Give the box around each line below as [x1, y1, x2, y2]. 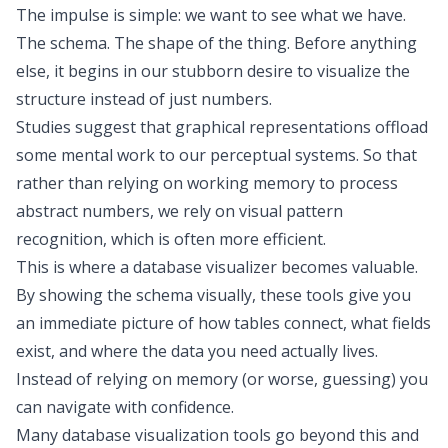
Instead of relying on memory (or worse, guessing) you [16, 368, 428, 390]
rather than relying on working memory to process [16, 172, 398, 194]
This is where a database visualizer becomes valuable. [16, 256, 418, 278]
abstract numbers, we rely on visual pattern [16, 200, 343, 222]
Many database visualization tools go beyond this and [16, 424, 419, 446]
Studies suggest [16, 116, 136, 138]
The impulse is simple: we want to [16, 4, 271, 26]
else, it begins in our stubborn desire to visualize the [16, 60, 410, 82]
